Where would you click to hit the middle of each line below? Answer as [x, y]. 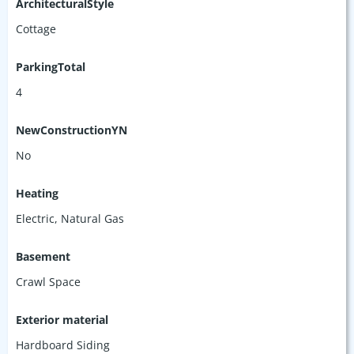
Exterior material [62, 319]
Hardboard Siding [63, 345]
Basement [43, 256]
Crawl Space [48, 281]
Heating [37, 193]
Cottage [36, 28]
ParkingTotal [51, 66]
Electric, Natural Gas [70, 218]
